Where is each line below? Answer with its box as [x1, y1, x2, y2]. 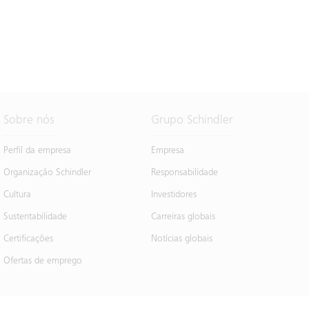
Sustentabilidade [3, 212, 68, 222]
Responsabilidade [150, 168, 218, 178]
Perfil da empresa [3, 146, 72, 156]
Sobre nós [3, 114, 55, 127]
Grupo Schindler [150, 114, 233, 127]
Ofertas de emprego [3, 256, 83, 266]
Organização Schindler [3, 168, 92, 178]
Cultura [3, 190, 32, 200]
